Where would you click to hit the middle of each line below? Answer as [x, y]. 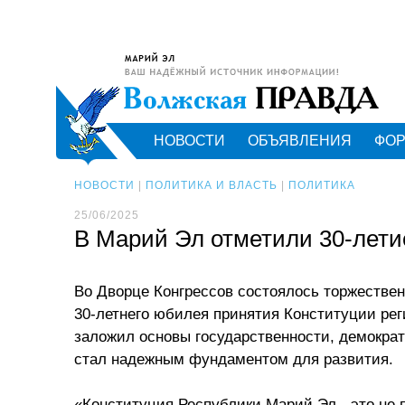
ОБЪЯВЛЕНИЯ [300, 141]
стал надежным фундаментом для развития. [234, 359]
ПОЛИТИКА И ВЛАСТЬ [212, 185]
